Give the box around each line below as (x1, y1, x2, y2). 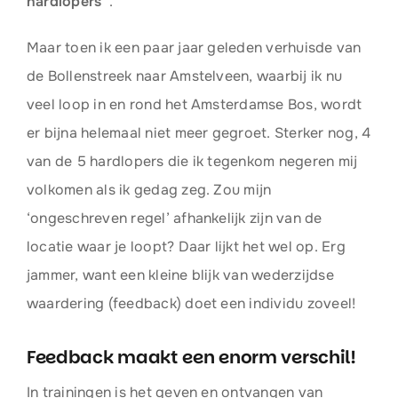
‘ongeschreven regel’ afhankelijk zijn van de (26, 209, 322, 227)
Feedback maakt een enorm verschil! (26, 345, 356, 370)
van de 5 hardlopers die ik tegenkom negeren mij (26, 152, 358, 171)
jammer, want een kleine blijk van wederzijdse (26, 266, 334, 284)
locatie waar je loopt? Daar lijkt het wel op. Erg (26, 237, 346, 256)
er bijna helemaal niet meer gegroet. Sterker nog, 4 (26, 123, 371, 142)
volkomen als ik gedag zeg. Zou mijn (26, 180, 272, 199)
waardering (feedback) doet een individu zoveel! (26, 294, 356, 313)
